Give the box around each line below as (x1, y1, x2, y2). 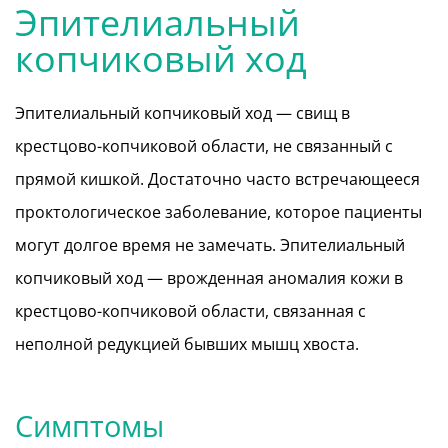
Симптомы (15, 405, 164, 445)
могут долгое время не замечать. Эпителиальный (15, 233, 405, 256)
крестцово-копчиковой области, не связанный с (15, 134, 393, 157)
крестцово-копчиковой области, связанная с (15, 299, 366, 322)
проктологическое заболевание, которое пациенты (15, 200, 422, 223)
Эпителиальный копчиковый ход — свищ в (15, 101, 350, 124)
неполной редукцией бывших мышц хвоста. (15, 332, 359, 355)
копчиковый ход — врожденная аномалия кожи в (15, 266, 403, 289)
